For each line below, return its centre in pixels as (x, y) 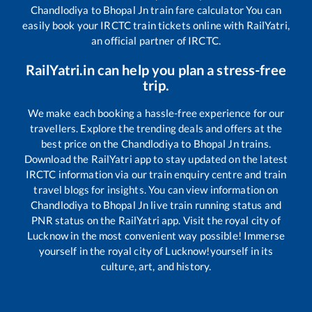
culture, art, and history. (156, 266)
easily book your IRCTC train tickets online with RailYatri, (156, 25)
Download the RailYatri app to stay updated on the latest (156, 158)
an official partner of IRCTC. (156, 40)
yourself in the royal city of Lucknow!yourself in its (156, 250)
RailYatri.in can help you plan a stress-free (156, 69)
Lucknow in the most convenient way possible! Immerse (156, 235)
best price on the (81, 143)
